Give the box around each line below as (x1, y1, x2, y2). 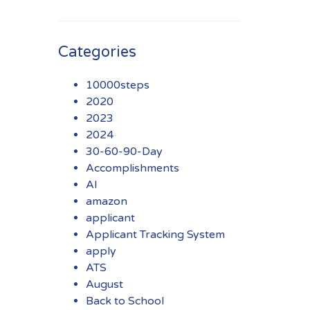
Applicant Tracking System (85, 228, 225, 241)
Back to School (85, 294, 164, 308)
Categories (57, 43, 136, 61)
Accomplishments (85, 161, 179, 175)
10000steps (85, 78, 149, 92)
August (85, 277, 123, 291)
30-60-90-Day (85, 145, 163, 158)
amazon (85, 194, 127, 208)
